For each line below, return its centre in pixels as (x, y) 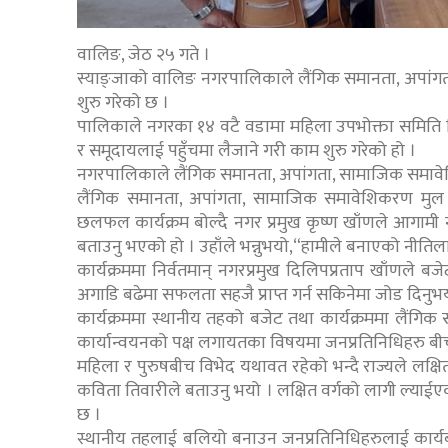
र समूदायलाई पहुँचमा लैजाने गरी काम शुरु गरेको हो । (246, 151)
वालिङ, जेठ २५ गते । (143, 55)
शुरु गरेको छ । (123, 103)
